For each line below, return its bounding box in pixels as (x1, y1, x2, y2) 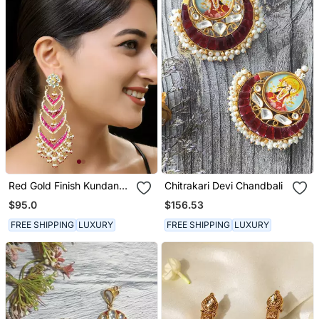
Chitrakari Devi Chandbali (164, 179, 283, 192)
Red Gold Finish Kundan (8, 179, 119, 192)
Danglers (8, 191, 50, 204)
